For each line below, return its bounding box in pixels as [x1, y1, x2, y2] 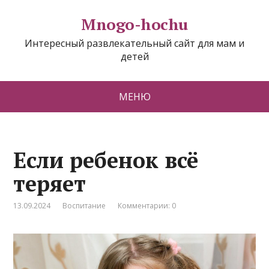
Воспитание [62, 201, 106, 211]
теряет [13, 169, 86, 198]
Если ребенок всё [13, 146, 199, 174]
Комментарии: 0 [118, 201, 177, 211]
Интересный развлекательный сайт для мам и [25, 37, 244, 50]
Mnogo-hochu [81, 14, 188, 34]
